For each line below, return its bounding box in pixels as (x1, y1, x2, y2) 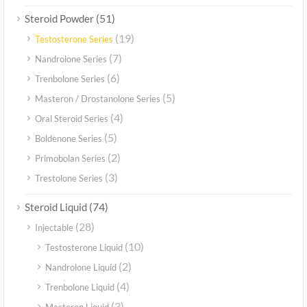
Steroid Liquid (25, 201, 87, 214)
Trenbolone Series (35, 73, 105, 85)
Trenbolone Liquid (45, 282, 114, 293)
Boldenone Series (35, 133, 102, 145)
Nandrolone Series (35, 53, 107, 65)
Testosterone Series (35, 34, 113, 45)
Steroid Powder (25, 12, 94, 25)
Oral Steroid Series (35, 113, 108, 125)
